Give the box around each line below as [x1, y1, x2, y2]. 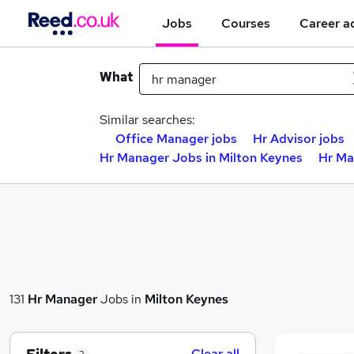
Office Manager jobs [115, 130, 237, 147]
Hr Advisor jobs [253, 130, 345, 147]
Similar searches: [100, 111, 195, 128]
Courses [221, 14, 270, 32]
